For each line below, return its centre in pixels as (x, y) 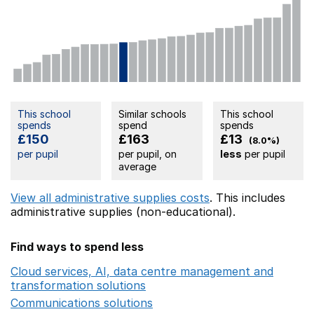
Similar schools (153, 114)
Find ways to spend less (77, 246)
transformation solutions (78, 285)
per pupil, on (148, 153)
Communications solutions (82, 302)
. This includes (247, 197)
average (138, 166)
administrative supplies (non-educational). (123, 211)
